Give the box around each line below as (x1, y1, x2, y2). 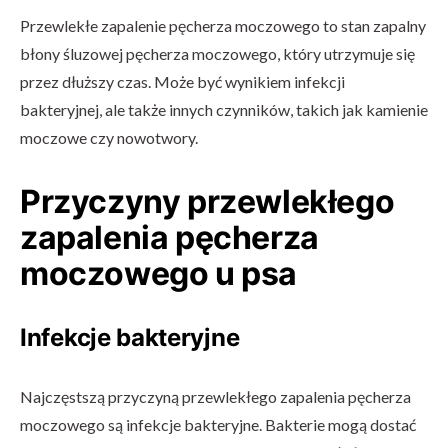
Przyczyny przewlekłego (20, 182, 395, 221)
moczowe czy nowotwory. (20, 128, 198, 147)
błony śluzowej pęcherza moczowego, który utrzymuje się (20, 44, 415, 63)
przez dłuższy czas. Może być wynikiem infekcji (20, 72, 345, 91)
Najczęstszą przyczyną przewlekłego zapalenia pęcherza (20, 387, 411, 406)
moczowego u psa (20, 254, 298, 293)
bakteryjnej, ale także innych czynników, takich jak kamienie (20, 100, 428, 119)
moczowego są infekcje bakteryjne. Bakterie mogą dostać (20, 415, 416, 434)
